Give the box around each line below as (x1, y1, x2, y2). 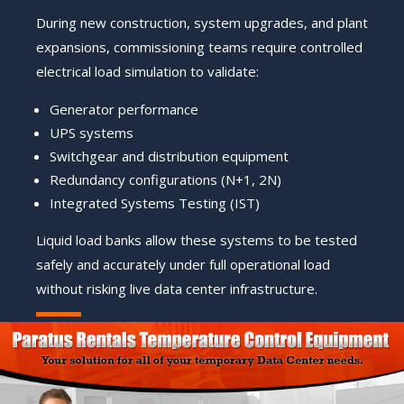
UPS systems (50, 124, 133, 142)
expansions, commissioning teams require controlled (36, 38, 363, 57)
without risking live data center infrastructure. (36, 280, 317, 298)
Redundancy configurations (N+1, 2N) (50, 170, 281, 189)
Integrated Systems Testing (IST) (50, 194, 260, 213)
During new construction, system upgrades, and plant (36, 14, 368, 32)
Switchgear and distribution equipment (50, 147, 289, 166)
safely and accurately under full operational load (36, 255, 330, 274)
